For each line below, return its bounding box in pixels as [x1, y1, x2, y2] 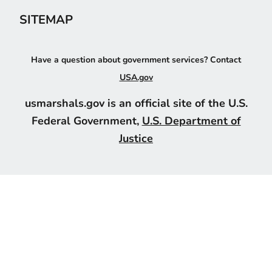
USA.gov [119, 71, 153, 83]
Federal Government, [31, 112, 142, 128]
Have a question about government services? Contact [31, 53, 241, 66]
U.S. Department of [141, 112, 241, 128]
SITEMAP [19, 11, 73, 29]
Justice [119, 130, 153, 146]
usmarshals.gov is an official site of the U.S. [24, 95, 248, 110]
